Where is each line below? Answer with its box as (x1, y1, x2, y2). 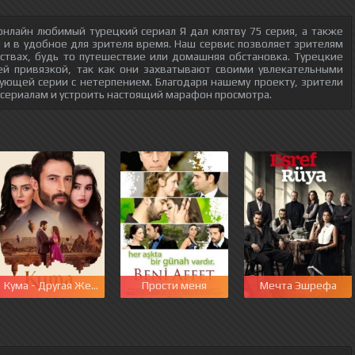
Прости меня (142, 279, 207, 292)
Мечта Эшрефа (259, 279, 337, 292)
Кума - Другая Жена (3, 279, 103, 292)
